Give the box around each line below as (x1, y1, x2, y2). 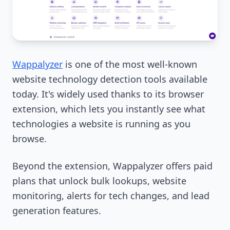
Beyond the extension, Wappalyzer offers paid (12, 160, 213, 172)
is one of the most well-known (65, 58, 197, 71)
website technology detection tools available (12, 73, 207, 86)
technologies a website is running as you (12, 118, 190, 130)
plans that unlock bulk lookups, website (12, 175, 186, 187)
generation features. (12, 204, 101, 217)
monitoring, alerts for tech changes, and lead (12, 189, 209, 202)
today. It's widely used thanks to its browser (12, 88, 204, 101)
